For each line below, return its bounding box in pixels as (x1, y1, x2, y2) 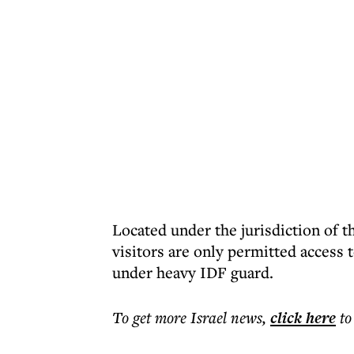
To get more (112, 307, 190, 328)
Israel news (190, 307, 262, 328)
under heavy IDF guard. (112, 262, 273, 283)
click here (270, 307, 336, 329)
